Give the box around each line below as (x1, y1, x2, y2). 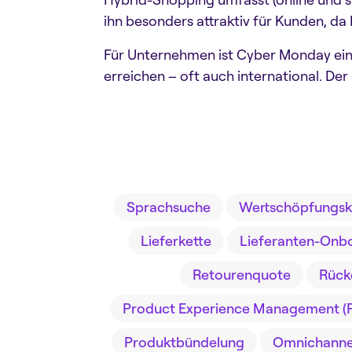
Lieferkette (140, 232, 211, 249)
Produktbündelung (124, 333, 244, 350)
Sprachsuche (126, 198, 211, 215)
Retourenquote (192, 266, 291, 283)
